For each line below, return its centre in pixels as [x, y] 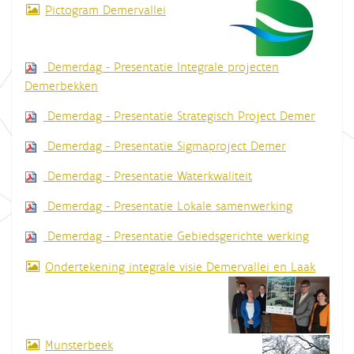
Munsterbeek [79, 345]
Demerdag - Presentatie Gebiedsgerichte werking [178, 235]
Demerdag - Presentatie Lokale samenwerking [170, 205]
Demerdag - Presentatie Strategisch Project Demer [181, 115]
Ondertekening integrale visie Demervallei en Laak [180, 266]
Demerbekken [61, 85]
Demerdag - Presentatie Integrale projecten [163, 66]
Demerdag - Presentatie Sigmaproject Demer [167, 145]
